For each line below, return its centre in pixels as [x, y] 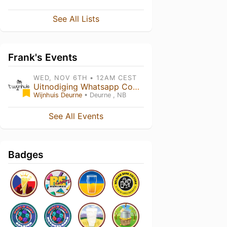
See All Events [76, 116]
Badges [26, 155]
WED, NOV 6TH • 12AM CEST [85, 78]
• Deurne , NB [104, 95]
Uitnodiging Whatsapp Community [136, 87]
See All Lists [76, 19]
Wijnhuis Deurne [58, 95]
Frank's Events [43, 57]
